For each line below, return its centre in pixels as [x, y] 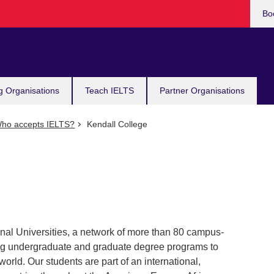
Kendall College [116, 124]
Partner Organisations [202, 91]
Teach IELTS [109, 91]
